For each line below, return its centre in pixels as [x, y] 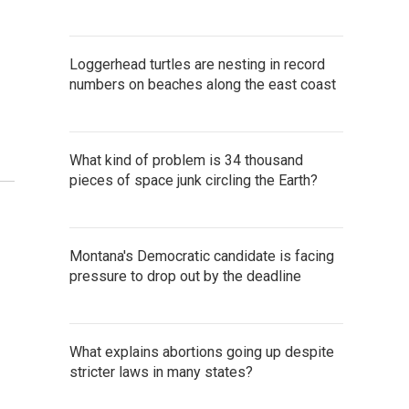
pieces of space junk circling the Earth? [194, 180]
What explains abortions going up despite [202, 352]
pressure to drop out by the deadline [185, 276]
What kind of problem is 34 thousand [186, 160]
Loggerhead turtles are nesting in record [197, 64]
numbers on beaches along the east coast [203, 84]
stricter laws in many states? [161, 372]
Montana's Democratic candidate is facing [202, 256]
